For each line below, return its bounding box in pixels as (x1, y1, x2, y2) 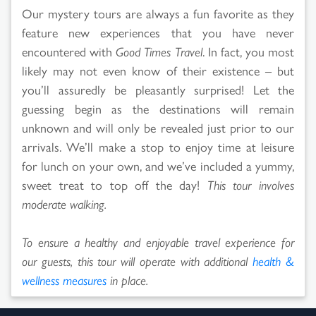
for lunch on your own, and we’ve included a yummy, (22, 156, 294, 174)
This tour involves (207, 175, 295, 193)
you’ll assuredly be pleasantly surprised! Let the (22, 80, 294, 98)
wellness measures (22, 270, 107, 288)
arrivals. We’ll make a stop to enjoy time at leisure (22, 137, 294, 155)
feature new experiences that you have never (22, 23, 294, 41)
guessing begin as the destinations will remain (22, 99, 294, 117)
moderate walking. (22, 194, 107, 212)
